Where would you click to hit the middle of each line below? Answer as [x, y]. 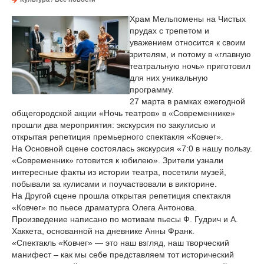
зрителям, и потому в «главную [190, 54]
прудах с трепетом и [169, 31]
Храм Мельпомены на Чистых [188, 19]
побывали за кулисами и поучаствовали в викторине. [114, 184]
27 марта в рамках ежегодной [187, 101]
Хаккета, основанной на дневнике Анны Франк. [103, 231]
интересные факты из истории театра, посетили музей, [119, 172]
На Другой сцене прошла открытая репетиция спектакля [121, 196]
